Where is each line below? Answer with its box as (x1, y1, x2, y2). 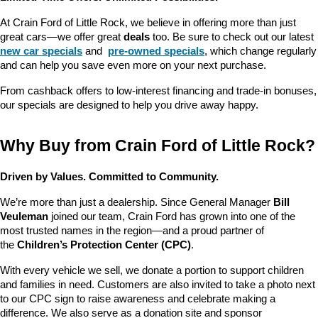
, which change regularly (204, 45, 317, 57)
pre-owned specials (108, 45, 204, 57)
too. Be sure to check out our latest (150, 31, 317, 43)
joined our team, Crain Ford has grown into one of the (48, 211, 295, 223)
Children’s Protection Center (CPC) (17, 239, 191, 251)
